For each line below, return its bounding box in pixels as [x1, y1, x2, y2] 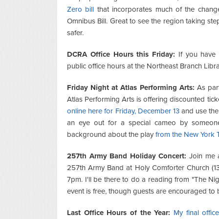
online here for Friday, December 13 [67, 106, 179, 115]
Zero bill [67, 4, 94, 14]
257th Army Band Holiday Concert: [67, 151, 187, 160]
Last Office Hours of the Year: [67, 208, 171, 217]
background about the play [67, 130, 155, 139]
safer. [67, 28, 84, 37]
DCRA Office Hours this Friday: [67, 49, 178, 59]
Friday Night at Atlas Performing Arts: [67, 83, 195, 92]
